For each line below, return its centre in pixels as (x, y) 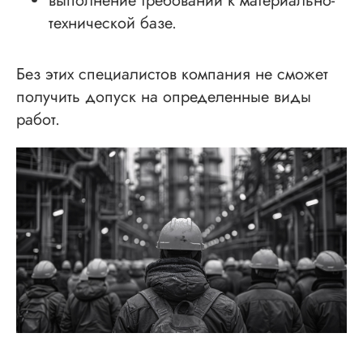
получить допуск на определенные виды (164, 97)
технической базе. (113, 23)
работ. (38, 120)
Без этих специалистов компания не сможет (172, 75)
